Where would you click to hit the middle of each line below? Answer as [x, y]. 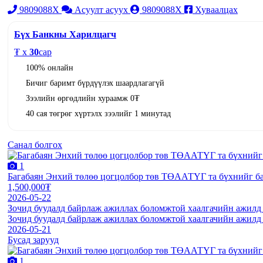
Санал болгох [35, 144]
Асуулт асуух [101, 9]
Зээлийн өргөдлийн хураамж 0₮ [83, 98]
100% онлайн [50, 68]
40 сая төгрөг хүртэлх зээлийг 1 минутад [98, 113]
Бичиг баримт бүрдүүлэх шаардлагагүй [95, 83]
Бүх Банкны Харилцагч [65, 34]
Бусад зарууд [33, 240]
